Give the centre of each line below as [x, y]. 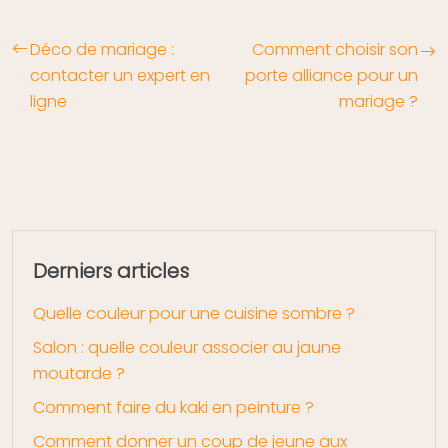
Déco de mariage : [102, 49]
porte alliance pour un [331, 75]
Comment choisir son [335, 49]
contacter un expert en [120, 75]
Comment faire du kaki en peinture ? [173, 407]
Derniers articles [111, 270]
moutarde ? [79, 373]
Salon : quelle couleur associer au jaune [187, 347]
